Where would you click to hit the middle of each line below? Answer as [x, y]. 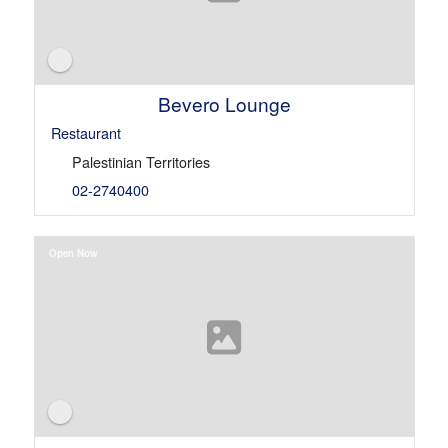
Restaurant [85, 132]
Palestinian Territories [140, 161]
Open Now [73, 252]
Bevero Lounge [224, 103]
